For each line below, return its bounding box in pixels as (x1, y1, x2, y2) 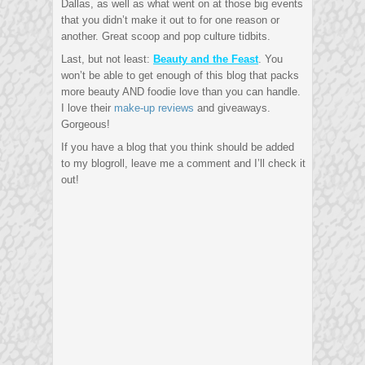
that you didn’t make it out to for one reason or (61, 14, 279, 27)
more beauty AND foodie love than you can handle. (61, 86, 301, 99)
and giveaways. (194, 102, 270, 115)
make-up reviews (114, 102, 194, 115)
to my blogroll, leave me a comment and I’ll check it (61, 157, 306, 170)
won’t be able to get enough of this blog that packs (61, 69, 299, 82)
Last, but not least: (61, 53, 153, 66)
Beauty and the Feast (153, 53, 258, 66)
